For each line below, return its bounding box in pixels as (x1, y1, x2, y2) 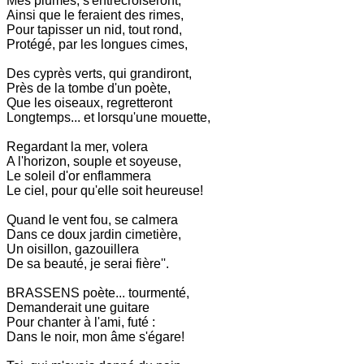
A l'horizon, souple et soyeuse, (6, 154, 181, 168)
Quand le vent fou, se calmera (6, 212, 178, 227)
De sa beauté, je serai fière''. (6, 256, 169, 271)
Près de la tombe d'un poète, (6, 80, 171, 95)
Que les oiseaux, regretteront (6, 95, 172, 110)
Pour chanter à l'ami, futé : (6, 314, 155, 329)
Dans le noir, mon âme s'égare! (6, 329, 184, 344)
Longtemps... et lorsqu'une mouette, (6, 110, 210, 124)
